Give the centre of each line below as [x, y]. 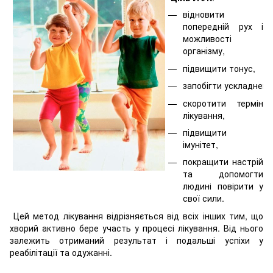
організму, [205, 51]
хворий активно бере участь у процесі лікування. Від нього [136, 228]
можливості [207, 39]
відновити [204, 14]
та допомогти [223, 174]
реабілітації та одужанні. [62, 252]
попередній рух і [223, 27]
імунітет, [200, 144]
